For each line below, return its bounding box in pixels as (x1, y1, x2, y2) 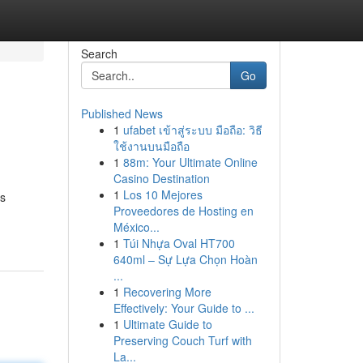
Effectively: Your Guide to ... (113, 300, 254, 316)
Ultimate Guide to (122, 316, 212, 332)
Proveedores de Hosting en (113, 203, 254, 219)
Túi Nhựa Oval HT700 (122, 235, 235, 251)
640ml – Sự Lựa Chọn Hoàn (113, 251, 258, 267)
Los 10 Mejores (122, 186, 203, 203)
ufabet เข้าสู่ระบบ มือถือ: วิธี (122, 122, 263, 138)
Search (80, 45, 117, 62)
